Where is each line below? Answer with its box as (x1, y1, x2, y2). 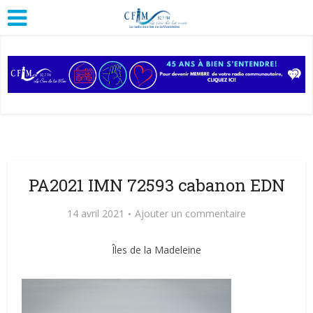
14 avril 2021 (67, 206, 124, 220)
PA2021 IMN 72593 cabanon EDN (28, 173, 285, 196)
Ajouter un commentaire (135, 206, 246, 220)
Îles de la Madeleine (112, 242, 201, 256)
